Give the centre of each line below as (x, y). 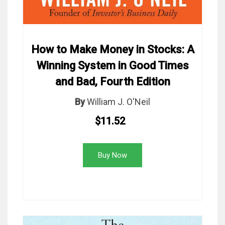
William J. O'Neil (119, 101)
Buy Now (113, 155)
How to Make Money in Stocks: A (113, 49)
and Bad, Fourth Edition (113, 81)
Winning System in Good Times (113, 65)
